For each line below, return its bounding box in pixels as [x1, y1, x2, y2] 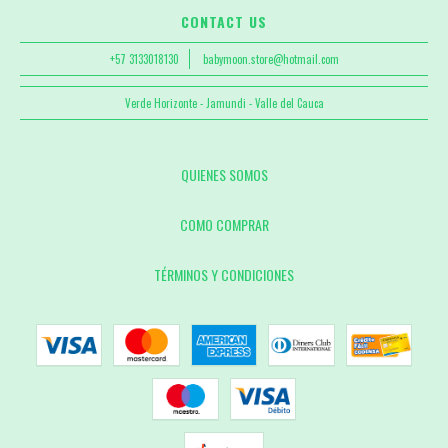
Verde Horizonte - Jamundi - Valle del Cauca [124, 95, 324, 112]
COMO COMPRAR [179, 214, 269, 236]
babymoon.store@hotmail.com [202, 51, 339, 68]
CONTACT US [181, 11, 267, 33]
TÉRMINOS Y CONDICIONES [154, 264, 294, 286]
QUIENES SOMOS [180, 164, 268, 186]
